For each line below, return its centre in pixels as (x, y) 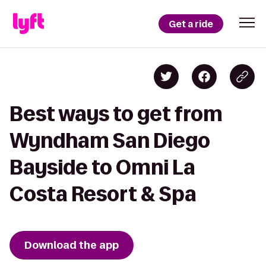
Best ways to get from (116, 114)
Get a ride (191, 24)
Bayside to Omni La (102, 167)
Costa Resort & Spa (103, 194)
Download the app (72, 245)
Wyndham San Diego (110, 140)
